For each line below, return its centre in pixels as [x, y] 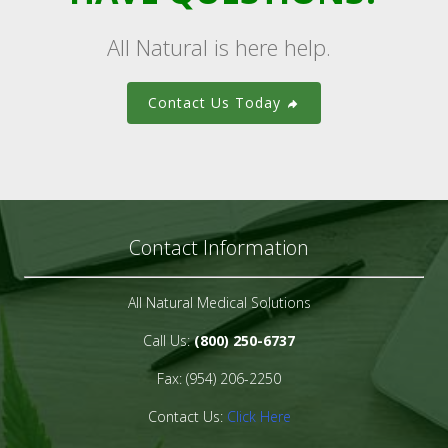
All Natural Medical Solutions [219, 303]
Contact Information [219, 248]
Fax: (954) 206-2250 [219, 379]
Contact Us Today [217, 103]
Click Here [258, 417]
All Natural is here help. [219, 47]
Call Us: [168, 341]
